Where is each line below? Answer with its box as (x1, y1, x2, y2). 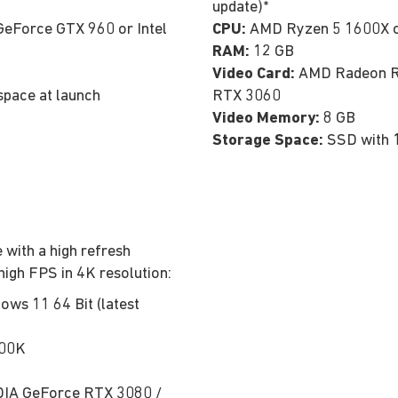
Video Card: (212, 65, 295, 83)
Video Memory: (212, 109, 320, 127)
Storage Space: (212, 131, 323, 149)
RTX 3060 (212, 87, 281, 105)
